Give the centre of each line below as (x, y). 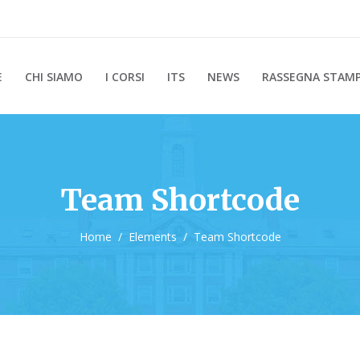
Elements (152, 237)
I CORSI (125, 76)
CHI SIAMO (53, 76)
